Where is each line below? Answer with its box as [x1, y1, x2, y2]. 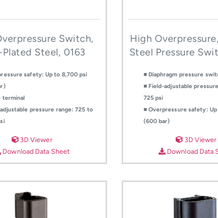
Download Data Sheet [1, 147, 70, 156]
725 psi [143, 94, 163, 102]
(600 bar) [143, 118, 170, 125]
